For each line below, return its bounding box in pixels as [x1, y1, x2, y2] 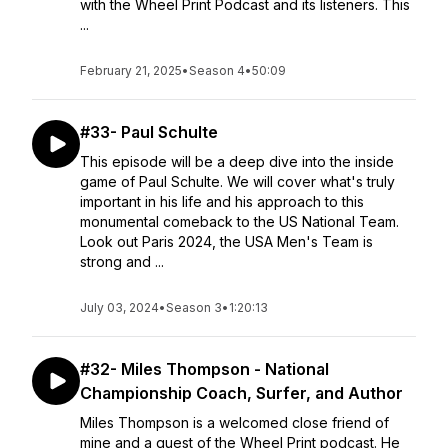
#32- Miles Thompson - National [80, 359, 329, 379]
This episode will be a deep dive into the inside [80, 153, 394, 170]
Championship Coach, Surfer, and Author [80, 383, 403, 403]
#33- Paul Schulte [80, 122, 218, 142]
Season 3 [166, 300, 222, 315]
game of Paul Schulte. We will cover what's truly [80, 173, 395, 190]
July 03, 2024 [80, 300, 159, 315]
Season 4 [189, 63, 245, 78]
